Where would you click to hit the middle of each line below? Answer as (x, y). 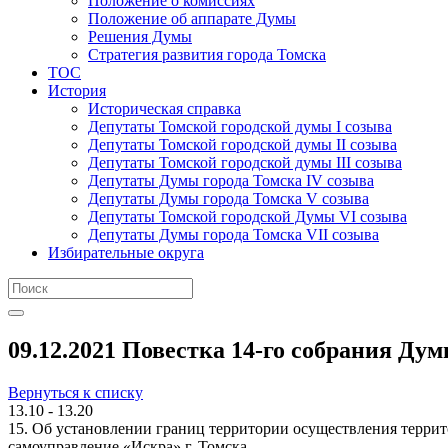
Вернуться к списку (75, 392)
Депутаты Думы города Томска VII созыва (233, 234)
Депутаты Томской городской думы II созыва (242, 144)
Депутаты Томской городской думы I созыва (240, 126)
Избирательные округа (126, 252)
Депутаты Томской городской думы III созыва (245, 162)
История (77, 90)
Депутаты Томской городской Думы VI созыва (247, 216)
